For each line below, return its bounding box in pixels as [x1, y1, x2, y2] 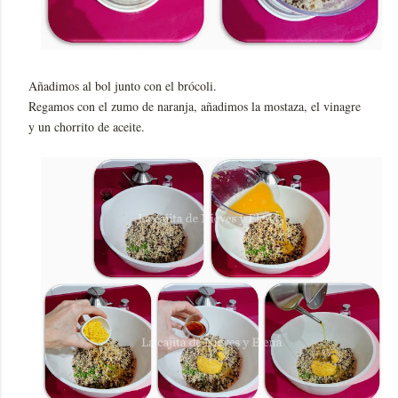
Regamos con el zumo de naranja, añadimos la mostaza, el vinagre [28, 97, 361, 115]
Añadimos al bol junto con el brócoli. [28, 76, 217, 94]
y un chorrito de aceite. [28, 117, 145, 135]
